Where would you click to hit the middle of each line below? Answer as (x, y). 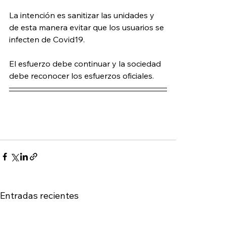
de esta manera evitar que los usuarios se (88, 27)
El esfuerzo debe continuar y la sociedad (86, 63)
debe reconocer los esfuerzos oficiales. (81, 75)
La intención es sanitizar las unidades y (83, 15)
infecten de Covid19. (47, 39)
